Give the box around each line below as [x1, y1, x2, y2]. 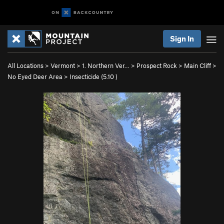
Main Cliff [184, 61, 211, 69]
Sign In [170, 34, 194, 43]
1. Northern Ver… [82, 61, 129, 69]
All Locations [7, 61, 43, 69]
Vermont [50, 61, 75, 69]
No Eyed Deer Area [7, 72, 62, 80]
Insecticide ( [69, 72, 103, 80]
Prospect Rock [136, 61, 177, 69]
